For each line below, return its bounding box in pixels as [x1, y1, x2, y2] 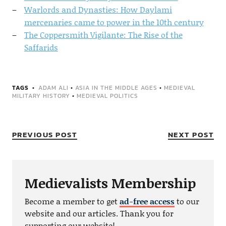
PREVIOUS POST [12, 129, 78, 141]
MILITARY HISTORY [12, 91, 70, 101]
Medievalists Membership [24, 173, 196, 193]
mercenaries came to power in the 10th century [24, 16, 204, 28]
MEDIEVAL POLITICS [76, 91, 138, 101]
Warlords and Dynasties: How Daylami [24, 4, 172, 16]
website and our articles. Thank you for [24, 207, 174, 219]
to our [174, 195, 199, 207]
